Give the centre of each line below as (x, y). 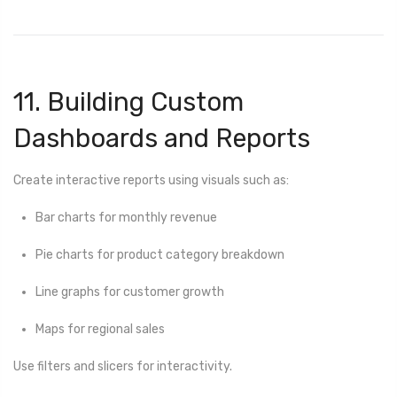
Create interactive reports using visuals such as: (151, 180)
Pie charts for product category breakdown (160, 254)
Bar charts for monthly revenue (126, 217)
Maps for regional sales (100, 330)
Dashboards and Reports (162, 139)
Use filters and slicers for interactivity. (123, 367)
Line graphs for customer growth (130, 292)
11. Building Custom (128, 102)
